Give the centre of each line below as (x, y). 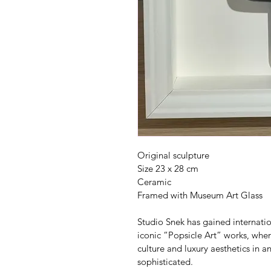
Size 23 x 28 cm (168, 168)
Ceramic (154, 181)
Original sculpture (173, 155)
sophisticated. (165, 261)
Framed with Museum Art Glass (200, 195)
